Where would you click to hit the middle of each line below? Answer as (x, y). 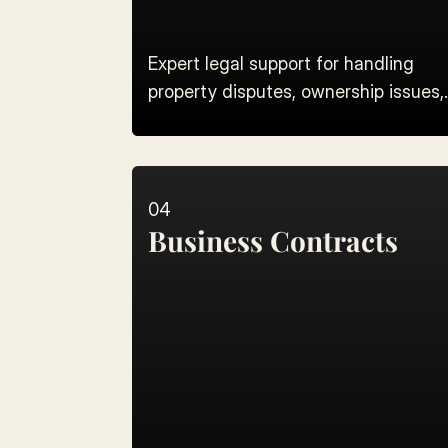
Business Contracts (273, 240)
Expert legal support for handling (281, 63)
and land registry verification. (267, 119)
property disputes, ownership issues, (296, 91)
